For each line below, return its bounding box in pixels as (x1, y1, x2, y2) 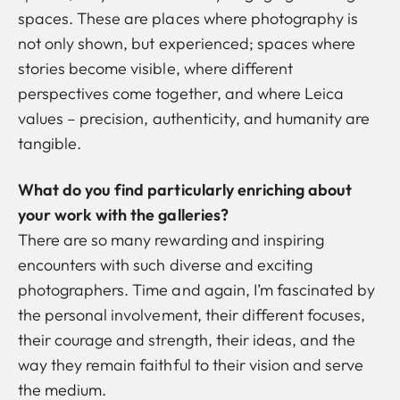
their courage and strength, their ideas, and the (18, 329, 356, 350)
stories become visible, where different (18, 57, 293, 79)
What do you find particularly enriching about (18, 179, 353, 200)
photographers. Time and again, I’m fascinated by (18, 279, 376, 300)
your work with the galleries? (18, 204, 229, 225)
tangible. (18, 132, 82, 154)
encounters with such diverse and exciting (18, 254, 313, 275)
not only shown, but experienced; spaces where (18, 32, 356, 54)
